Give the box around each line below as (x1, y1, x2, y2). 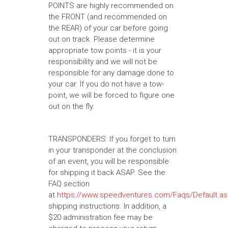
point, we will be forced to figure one (48, 91, 175, 100)
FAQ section (48, 179, 90, 188)
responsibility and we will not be (48, 57, 157, 66)
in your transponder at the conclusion (48, 146, 177, 155)
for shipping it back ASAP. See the (48, 168, 165, 177)
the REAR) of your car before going (48, 23, 168, 33)
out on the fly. (48, 102, 95, 111)
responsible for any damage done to (48, 68, 174, 77)
